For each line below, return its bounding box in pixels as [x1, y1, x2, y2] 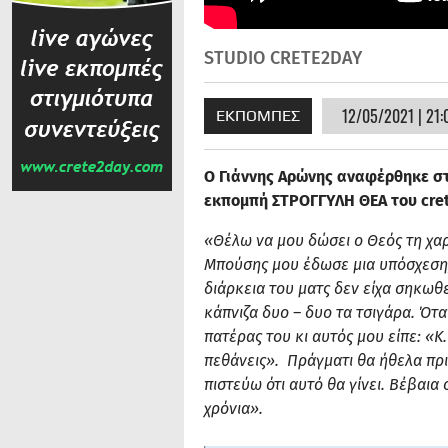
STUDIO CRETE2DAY [204, 46, 362, 69]
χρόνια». [204, 398, 263, 418]
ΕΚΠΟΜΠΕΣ [216, 105, 300, 125]
